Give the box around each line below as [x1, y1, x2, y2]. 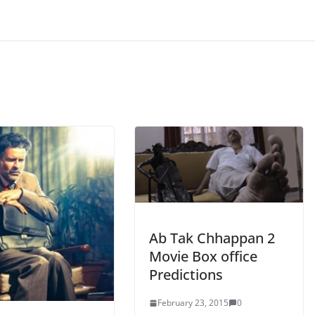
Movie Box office [149, 247, 257, 266]
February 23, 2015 [157, 297, 229, 309]
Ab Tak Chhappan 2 [149, 229, 275, 248]
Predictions [149, 265, 223, 285]
